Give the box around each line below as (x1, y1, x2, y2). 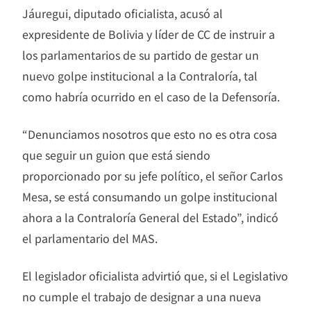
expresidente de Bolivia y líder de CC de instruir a (22, 25, 275, 42)
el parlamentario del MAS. (22, 229, 158, 246)
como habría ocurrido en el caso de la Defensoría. (22, 87, 280, 105)
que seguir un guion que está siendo (22, 146, 210, 163)
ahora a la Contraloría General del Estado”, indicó (22, 208, 278, 226)
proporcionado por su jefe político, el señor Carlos (22, 167, 283, 184)
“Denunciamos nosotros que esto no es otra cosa (22, 125, 277, 142)
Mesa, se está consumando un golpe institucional (22, 187, 278, 205)
